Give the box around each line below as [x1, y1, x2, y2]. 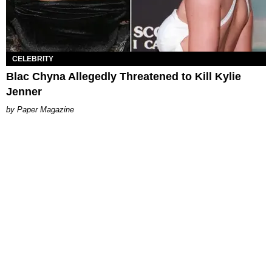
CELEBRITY [12, 54, 53, 63]
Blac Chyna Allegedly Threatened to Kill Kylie [6, 70, 241, 83]
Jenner [6, 85, 42, 98]
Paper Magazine [17, 104, 74, 114]
